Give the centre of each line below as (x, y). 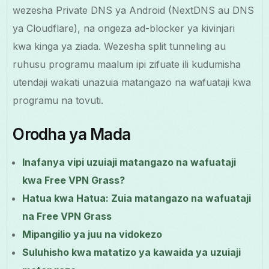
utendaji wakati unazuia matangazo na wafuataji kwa (132, 82)
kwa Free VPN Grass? (74, 180)
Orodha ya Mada (72, 134)
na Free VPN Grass (67, 216)
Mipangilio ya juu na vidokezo (92, 234)
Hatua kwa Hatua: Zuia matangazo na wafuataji (137, 198)
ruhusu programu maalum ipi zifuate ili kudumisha (127, 64)
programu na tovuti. (58, 100)
